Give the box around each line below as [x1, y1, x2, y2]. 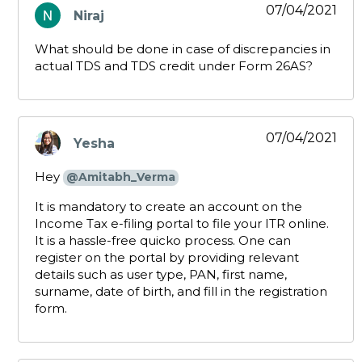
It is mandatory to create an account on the [35, 199, 302, 215]
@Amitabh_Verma [66, 170, 175, 185]
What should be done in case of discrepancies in [35, 41, 330, 57]
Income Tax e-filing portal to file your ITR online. [35, 216, 329, 232]
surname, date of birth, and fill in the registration [35, 284, 327, 300]
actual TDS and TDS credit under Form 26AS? [35, 58, 313, 74]
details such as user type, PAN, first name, [35, 267, 287, 283]
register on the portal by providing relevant [35, 250, 299, 266]
